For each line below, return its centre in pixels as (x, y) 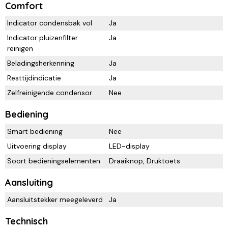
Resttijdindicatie (34, 78)
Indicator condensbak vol (50, 23)
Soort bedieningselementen (54, 161)
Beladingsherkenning (41, 63)
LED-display (129, 146)
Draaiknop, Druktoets (145, 161)
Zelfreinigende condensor (50, 93)
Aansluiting (29, 183)
